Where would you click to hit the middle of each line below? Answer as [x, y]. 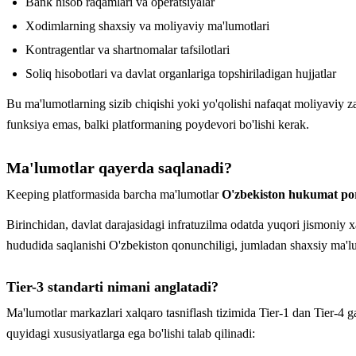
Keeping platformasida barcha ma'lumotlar [114, 194]
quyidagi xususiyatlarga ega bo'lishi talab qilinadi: [131, 333]
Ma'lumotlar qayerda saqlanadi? [119, 167]
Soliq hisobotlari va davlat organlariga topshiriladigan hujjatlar [181, 73]
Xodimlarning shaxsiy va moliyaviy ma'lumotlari [147, 25]
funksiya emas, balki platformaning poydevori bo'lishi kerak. [158, 124]
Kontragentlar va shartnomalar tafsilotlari [128, 49]
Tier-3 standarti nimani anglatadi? [112, 286]
